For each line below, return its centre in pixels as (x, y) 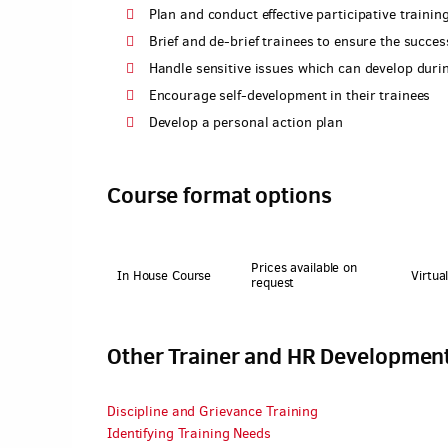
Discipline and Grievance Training (213, 411)
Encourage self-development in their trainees (289, 95)
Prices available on (304, 267)
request (273, 282)
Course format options (219, 194)
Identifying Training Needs (189, 433)
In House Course (164, 275)
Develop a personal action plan (246, 122)
